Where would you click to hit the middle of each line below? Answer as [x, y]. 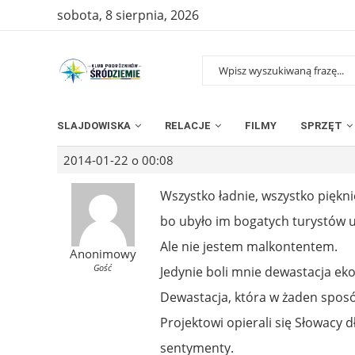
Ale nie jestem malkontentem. [249, 246]
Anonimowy [103, 253]
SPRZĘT [321, 125]
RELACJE [188, 125]
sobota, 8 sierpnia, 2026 [128, 15]
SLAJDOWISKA [94, 125]
